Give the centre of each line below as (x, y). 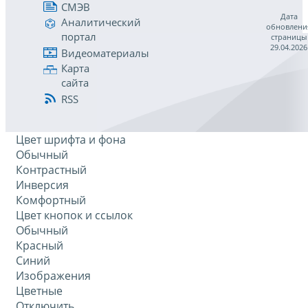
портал (79, 37)
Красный (40, 246)
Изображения (53, 276)
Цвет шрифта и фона (71, 140)
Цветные (39, 291)
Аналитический (101, 22)
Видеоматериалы (105, 53)
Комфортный (51, 200)
